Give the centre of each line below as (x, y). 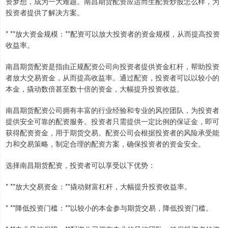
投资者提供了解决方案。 (45, 12)
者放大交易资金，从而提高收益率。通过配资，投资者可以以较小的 (112, 78)
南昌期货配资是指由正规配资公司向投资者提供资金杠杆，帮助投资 (112, 66)
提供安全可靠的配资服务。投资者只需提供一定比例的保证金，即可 (112, 121)
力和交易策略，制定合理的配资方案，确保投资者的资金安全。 (105, 144)
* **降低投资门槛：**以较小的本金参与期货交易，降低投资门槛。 (109, 208)
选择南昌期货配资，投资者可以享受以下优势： (80, 165)
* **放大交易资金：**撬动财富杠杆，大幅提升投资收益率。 (98, 187)
